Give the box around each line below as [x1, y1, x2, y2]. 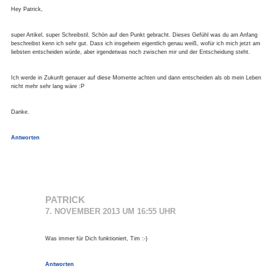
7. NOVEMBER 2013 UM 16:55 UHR [45, 207, 176, 217]
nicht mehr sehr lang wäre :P [10, 83, 84, 90]
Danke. [10, 109, 29, 116]
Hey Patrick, [10, 6, 43, 13]
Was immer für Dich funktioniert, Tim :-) [45, 235, 147, 242]
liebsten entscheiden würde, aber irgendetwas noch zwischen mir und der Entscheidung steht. [10, 49, 250, 56]
